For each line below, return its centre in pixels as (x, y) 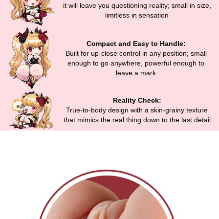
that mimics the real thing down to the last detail (137, 120)
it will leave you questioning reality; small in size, (137, 5)
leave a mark (136, 73)
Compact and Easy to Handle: (136, 43)
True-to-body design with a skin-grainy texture (137, 110)
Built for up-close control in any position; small (136, 53)
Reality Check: (137, 100)
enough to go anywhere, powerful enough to (136, 63)
